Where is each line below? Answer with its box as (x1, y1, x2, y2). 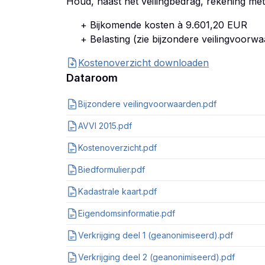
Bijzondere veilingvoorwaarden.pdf (78, 99, 216, 109)
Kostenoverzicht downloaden (78, 57, 209, 69)
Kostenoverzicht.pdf (78, 143, 157, 153)
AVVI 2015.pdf (78, 121, 132, 131)
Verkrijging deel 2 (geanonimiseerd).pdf (78, 252, 235, 262)
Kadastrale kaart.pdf (78, 186, 157, 196)
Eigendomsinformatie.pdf (78, 208, 175, 218)
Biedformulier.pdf (78, 164, 145, 174)
